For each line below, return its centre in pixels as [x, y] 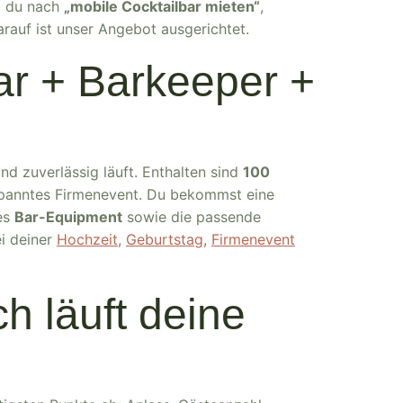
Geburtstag [165, 239]
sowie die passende [192, 217]
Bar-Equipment [68, 217]
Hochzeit [87, 239]
